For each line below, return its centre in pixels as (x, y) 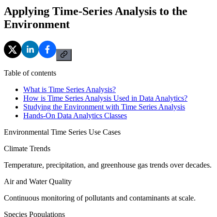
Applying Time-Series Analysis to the (96, 11)
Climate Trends (27, 148)
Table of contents (30, 73)
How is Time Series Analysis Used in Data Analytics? (105, 98)
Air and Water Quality (38, 181)
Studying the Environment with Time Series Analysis (104, 107)
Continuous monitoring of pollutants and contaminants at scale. (100, 198)
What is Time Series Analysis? (70, 89)
